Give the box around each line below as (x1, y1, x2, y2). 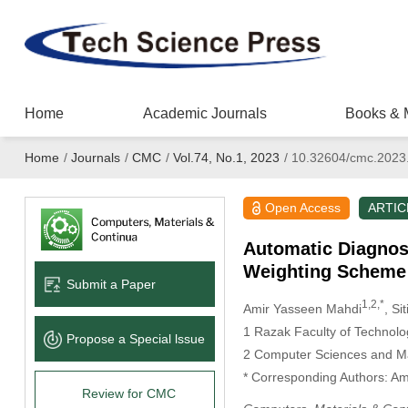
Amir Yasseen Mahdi (242, 301, 362, 316)
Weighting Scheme (242, 261, 406, 281)
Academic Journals (142, 106, 267, 121)
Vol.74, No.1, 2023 (172, 150, 280, 165)
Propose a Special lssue (66, 331, 205, 346)
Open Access (265, 200, 342, 215)
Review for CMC (82, 385, 177, 401)
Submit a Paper (66, 276, 156, 291)
